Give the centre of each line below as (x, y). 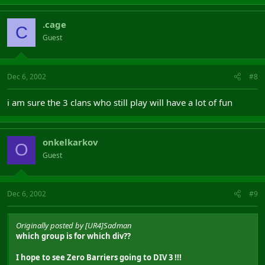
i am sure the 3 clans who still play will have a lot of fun (120, 102)
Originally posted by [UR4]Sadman (74, 225)
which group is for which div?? (73, 236)
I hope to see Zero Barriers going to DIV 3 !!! (99, 257)
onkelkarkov (70, 142)
